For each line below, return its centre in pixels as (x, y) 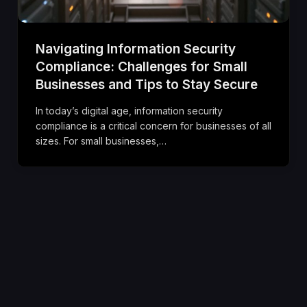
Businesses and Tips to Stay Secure (147, 84)
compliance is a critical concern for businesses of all (153, 125)
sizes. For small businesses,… (101, 140)
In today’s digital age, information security (129, 110)
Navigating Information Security (136, 49)
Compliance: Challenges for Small (142, 66)
